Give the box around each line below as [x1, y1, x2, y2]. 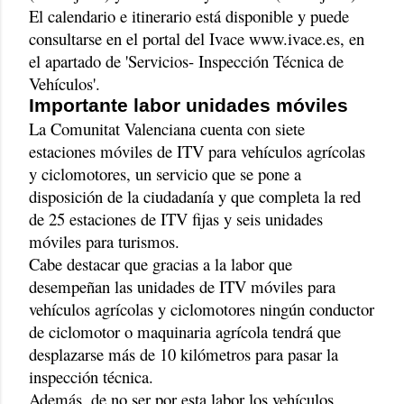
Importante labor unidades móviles [29, 94, 348, 116]
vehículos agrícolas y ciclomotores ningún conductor [29, 297, 374, 320]
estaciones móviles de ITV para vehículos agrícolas [29, 139, 365, 162]
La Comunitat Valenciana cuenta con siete [29, 116, 305, 140]
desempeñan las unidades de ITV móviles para [29, 274, 335, 298]
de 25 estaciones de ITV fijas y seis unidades [29, 207, 323, 230]
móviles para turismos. [29, 229, 179, 252]
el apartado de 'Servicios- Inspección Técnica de [29, 49, 344, 72]
